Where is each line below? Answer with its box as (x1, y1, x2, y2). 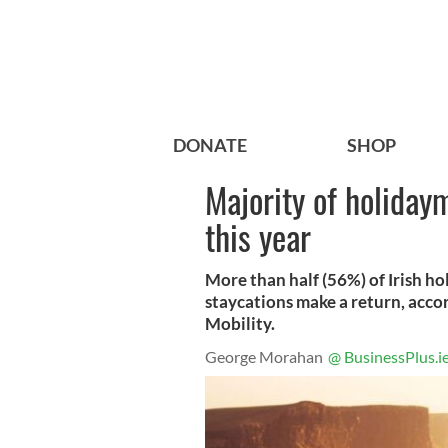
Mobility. (205, 313, 275, 335)
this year (205, 211, 311, 263)
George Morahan (205, 347, 323, 367)
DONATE (173, 134, 247, 157)
